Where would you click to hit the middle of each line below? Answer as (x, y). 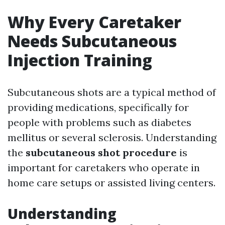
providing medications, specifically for (98, 107)
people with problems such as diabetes (99, 122)
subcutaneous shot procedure (101, 152)
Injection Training (80, 60)
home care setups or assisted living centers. (111, 183)
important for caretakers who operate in (104, 167)
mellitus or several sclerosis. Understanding (112, 137)
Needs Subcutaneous (92, 41)
